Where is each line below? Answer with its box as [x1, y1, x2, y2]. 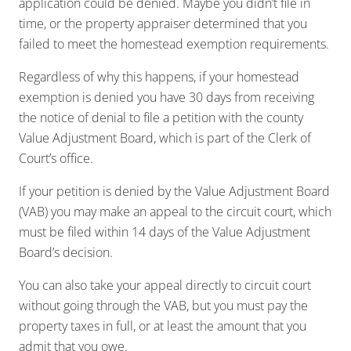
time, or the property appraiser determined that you [19, 15, 307, 33]
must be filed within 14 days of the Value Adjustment [19, 223, 310, 241]
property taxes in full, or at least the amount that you [19, 317, 306, 335]
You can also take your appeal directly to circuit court [19, 277, 311, 295]
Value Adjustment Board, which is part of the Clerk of [19, 129, 311, 147]
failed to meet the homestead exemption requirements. [19, 35, 329, 53]
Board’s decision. [19, 244, 113, 262]
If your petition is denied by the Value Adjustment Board [19, 183, 330, 201]
